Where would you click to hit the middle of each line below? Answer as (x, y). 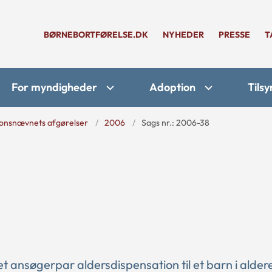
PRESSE (234, 35)
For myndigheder (54, 87)
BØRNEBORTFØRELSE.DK (96, 35)
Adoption (172, 87)
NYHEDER (183, 35)
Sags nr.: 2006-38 (175, 123)
